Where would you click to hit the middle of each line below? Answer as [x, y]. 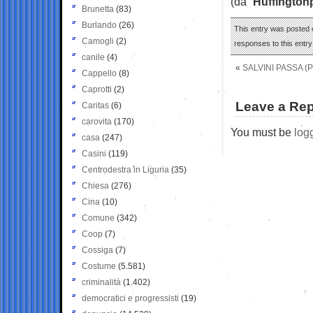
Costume [99, 266]
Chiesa [95, 185]
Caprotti [97, 89]
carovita [97, 121]
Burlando [99, 25]
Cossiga [97, 250]
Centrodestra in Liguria [125, 169]
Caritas [95, 105]
